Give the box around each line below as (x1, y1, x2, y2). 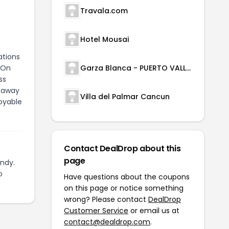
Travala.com (80, 6, 128, 16)
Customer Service (64, 205, 128, 216)
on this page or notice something (64, 183, 184, 193)
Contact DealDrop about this (64, 143, 181, 154)
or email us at (128, 205, 179, 216)
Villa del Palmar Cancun (80, 91, 170, 102)
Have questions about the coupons (64, 172, 190, 182)
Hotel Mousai (80, 34, 129, 44)
